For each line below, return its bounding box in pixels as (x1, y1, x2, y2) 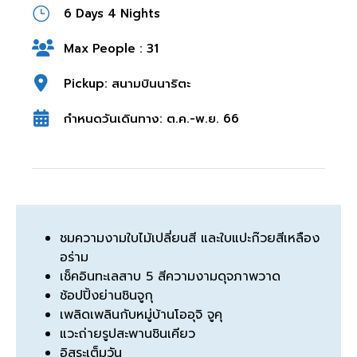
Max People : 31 (64, 40, 159, 57)
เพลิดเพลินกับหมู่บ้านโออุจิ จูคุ (60, 305, 222, 324)
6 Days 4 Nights (64, 5, 160, 22)
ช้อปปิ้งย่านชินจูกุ (60, 286, 153, 305)
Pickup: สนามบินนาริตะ (64, 75, 190, 92)
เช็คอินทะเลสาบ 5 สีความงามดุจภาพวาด (60, 267, 280, 286)
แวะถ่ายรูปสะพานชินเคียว (60, 324, 195, 343)
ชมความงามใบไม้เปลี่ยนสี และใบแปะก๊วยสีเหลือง (60, 229, 320, 248)
